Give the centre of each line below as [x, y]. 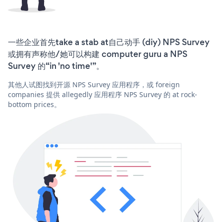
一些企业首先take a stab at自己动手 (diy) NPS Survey [109, 42]
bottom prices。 [34, 104]
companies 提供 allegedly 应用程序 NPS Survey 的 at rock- [103, 94]
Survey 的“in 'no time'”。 [56, 66]
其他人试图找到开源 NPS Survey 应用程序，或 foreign [94, 84]
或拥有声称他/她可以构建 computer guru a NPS [98, 54]
